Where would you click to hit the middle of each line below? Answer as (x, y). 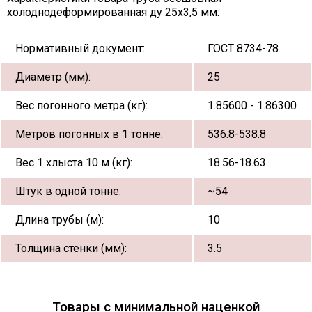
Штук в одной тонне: (68, 191)
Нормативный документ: (80, 48)
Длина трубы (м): (60, 219)
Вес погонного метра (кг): (81, 105)
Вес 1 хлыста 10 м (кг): (74, 162)
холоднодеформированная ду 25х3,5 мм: (113, 12)
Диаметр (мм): (53, 77)
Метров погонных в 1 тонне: (89, 134)
